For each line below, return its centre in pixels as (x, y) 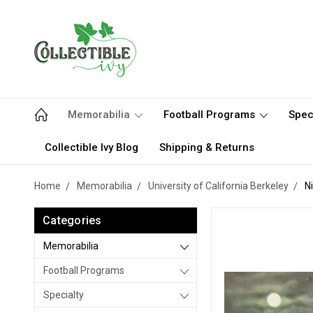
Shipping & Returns (207, 147)
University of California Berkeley (218, 186)
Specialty (64, 295)
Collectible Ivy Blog (92, 147)
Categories (72, 220)
